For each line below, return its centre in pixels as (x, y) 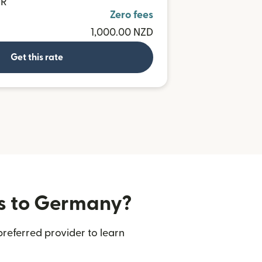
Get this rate (37, 57)
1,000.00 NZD (122, 32)
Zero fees (132, 15)
